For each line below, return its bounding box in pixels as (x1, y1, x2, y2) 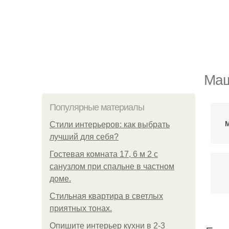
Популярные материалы (50, 102, 144, 112)
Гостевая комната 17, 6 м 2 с (50, 150, 158, 158)
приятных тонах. (50, 204, 112, 213)
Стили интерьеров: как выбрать (50, 120, 170, 129)
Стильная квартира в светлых (50, 192, 163, 200)
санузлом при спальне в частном (50, 162, 174, 171)
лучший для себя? (50, 132, 119, 141)
